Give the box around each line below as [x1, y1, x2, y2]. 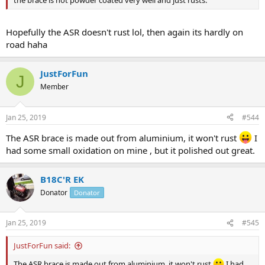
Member [40, 82, 69, 92]
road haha [6, 38, 47, 51]
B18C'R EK [40, 173, 84, 185]
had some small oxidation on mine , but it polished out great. [6, 144, 255, 156]
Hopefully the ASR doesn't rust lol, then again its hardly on [6, 26, 243, 38]
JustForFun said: [14, 240, 70, 251]
